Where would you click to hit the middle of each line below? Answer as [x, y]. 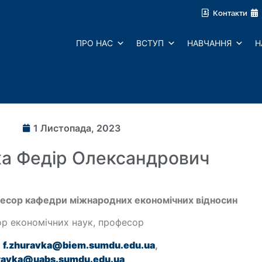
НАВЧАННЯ [210, 43]
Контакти [230, 13]
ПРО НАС [95, 43]
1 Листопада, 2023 [77, 128]
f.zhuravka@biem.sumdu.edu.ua [79, 245]
